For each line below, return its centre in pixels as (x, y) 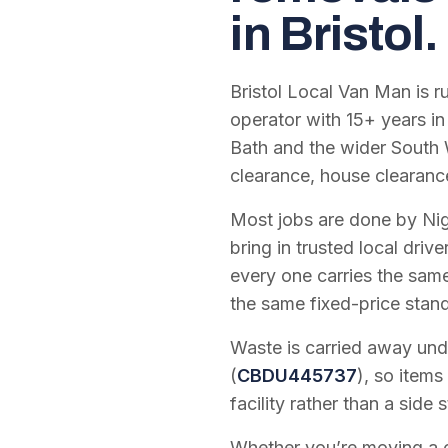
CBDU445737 (297, 375)
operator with (288, 119)
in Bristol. (334, 34)
